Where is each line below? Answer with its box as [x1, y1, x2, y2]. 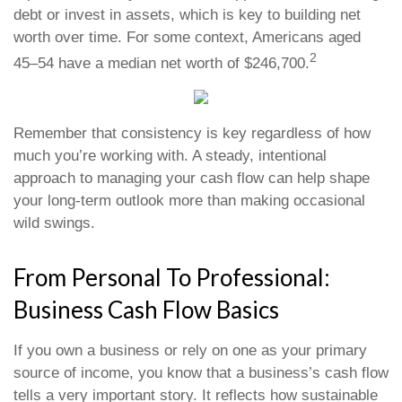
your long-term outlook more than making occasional [13, 192, 365, 209]
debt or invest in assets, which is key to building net [13, 6, 361, 23]
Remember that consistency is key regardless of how [13, 125, 371, 142]
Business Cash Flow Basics [13, 295, 279, 324]
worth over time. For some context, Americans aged [13, 29, 361, 46]
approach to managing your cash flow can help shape [13, 170, 370, 187]
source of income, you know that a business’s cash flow [13, 364, 389, 381]
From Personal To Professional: [13, 263, 330, 292]
